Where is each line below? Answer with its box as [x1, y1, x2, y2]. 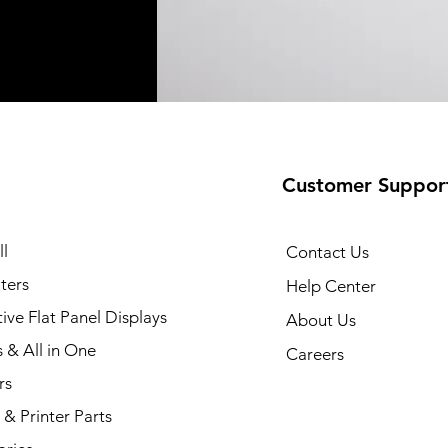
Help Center [285, 275, 376, 296]
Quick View [189, 225, 259, 244]
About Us [285, 309, 356, 330]
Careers [285, 343, 344, 364]
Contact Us [285, 241, 369, 262]
